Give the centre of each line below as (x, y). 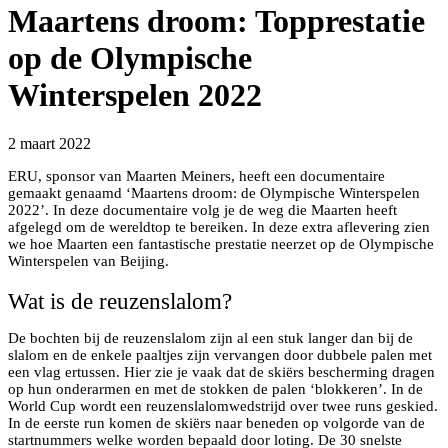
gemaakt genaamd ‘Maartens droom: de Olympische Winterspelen (214, 193)
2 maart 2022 (49, 144)
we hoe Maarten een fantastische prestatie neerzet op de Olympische (221, 244)
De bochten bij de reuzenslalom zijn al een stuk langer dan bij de (210, 338)
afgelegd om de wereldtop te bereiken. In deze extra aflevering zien (219, 227)
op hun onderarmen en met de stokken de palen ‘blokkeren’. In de (215, 389)
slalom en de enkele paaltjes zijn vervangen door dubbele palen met (220, 355)
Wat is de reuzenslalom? (120, 302)
